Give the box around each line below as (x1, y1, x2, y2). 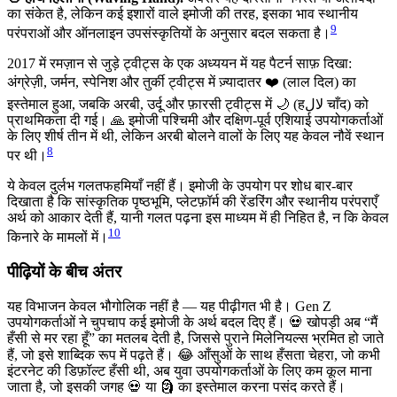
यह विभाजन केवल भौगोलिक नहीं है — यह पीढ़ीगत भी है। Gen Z (7, 299, 331, 315)
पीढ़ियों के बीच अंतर (7, 262, 121, 282)
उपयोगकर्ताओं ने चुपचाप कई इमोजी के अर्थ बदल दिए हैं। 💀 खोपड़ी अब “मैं (7, 315, 378, 331)
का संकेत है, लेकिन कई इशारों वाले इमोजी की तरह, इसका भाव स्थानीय (7, 5, 358, 21)
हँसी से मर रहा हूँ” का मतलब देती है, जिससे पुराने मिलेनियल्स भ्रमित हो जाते (7, 331, 384, 346)
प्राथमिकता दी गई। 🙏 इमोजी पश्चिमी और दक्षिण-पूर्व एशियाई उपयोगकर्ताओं (7, 112, 383, 128)
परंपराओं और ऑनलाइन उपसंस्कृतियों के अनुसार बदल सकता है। (7, 25, 331, 41)
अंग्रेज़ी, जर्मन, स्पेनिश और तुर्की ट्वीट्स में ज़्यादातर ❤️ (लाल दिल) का (7, 74, 356, 90)
